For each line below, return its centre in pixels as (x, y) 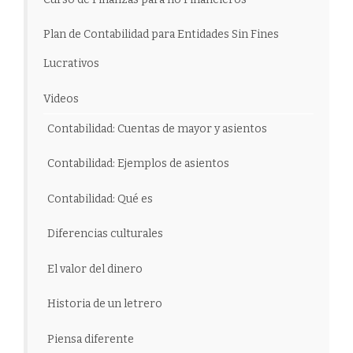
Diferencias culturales (105, 234)
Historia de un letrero (105, 304)
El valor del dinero (95, 269)
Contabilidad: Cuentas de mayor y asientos (157, 128)
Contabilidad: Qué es (100, 199)
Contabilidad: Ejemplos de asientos (138, 164)
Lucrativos (71, 64)
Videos (61, 98)
